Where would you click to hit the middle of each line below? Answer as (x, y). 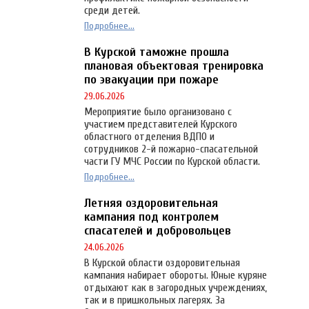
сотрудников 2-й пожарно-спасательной (171, 149)
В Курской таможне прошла (157, 52)
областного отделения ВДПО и (149, 137)
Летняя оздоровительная (151, 203)
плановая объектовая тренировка (174, 66)
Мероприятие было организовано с (158, 112)
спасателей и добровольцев (158, 231)
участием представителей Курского (161, 124)
